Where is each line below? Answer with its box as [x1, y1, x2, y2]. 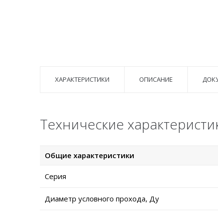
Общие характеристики [45, 150, 134, 161]
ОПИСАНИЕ [139, 75, 173, 84]
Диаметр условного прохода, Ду [45, 194, 159, 204]
